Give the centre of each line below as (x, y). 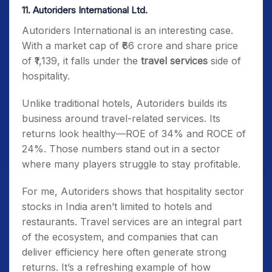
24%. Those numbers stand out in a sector (121, 149)
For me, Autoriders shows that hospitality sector (133, 191)
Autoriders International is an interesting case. (127, 30)
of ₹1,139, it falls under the (81, 61)
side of (224, 61)
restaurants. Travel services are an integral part (132, 222)
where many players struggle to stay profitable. (131, 164)
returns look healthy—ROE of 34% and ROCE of (134, 134)
